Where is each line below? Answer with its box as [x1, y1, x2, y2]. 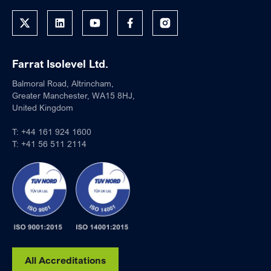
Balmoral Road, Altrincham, [12, 77, 114, 88]
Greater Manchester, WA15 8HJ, [12, 90, 135, 100]
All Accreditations [25, 253, 106, 266]
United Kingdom [12, 102, 73, 113]
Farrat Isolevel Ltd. [12, 56, 108, 70]
